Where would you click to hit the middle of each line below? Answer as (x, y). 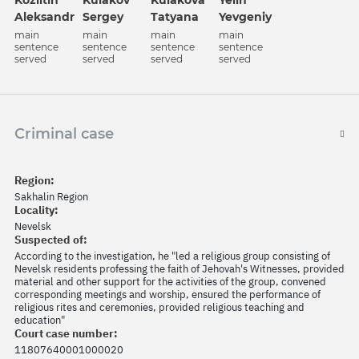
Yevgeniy (245, 17)
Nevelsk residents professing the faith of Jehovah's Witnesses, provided (179, 269)
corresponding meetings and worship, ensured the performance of (167, 295)
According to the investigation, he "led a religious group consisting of (172, 256)
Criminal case (64, 134)
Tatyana (175, 17)
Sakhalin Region (51, 197)
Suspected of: (51, 240)
